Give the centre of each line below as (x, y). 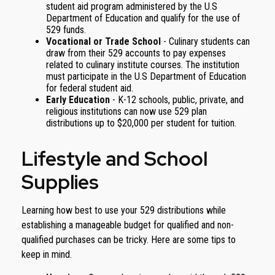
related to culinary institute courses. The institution (143, 65)
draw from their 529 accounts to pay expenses (136, 53)
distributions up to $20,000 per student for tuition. (141, 123)
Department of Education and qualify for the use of (143, 18)
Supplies (60, 182)
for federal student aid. (90, 88)
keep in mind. (47, 254)
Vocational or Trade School (103, 41)
